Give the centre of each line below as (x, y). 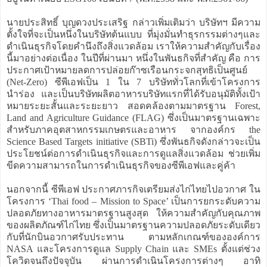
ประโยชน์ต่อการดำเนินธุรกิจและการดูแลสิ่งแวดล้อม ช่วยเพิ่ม (133, 153)
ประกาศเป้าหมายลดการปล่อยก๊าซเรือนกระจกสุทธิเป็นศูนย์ (127, 70)
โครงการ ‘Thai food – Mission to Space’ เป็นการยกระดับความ (133, 201)
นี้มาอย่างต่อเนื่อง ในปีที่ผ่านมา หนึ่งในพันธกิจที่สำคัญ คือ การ (133, 58)
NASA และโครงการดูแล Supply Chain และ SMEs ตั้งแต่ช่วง (133, 249)
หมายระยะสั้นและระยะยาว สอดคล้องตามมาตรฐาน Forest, (133, 105)
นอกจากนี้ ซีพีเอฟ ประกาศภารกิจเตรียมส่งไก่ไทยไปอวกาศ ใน (133, 189)
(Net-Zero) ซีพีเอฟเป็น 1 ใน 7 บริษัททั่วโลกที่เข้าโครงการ (133, 82)
